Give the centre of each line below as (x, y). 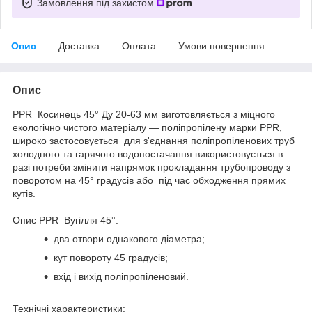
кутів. (24, 193)
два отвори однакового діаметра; (129, 239)
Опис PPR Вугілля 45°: (65, 220)
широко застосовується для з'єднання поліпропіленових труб (154, 140)
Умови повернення (221, 46)
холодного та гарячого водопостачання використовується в (148, 154)
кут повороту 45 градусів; (111, 257)
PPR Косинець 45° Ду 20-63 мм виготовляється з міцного (145, 114)
